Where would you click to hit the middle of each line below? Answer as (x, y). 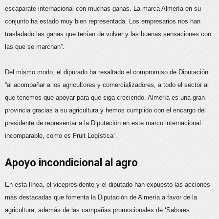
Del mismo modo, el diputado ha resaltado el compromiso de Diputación (107, 72)
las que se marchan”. (35, 47)
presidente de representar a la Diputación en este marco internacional (103, 123)
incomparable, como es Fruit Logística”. (61, 136)
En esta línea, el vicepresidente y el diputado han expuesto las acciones (108, 185)
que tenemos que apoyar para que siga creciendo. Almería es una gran (105, 98)
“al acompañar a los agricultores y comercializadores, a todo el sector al (107, 85)
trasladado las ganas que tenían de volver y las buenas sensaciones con (108, 34)
